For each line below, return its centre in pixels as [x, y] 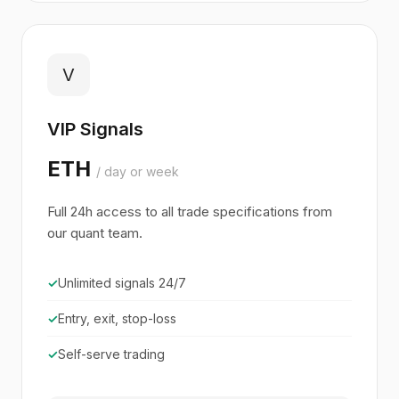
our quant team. [95, 233]
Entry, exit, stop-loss [117, 318]
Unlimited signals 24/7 [122, 283]
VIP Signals [95, 129]
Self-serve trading [111, 354]
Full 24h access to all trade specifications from [190, 212]
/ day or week [138, 171]
